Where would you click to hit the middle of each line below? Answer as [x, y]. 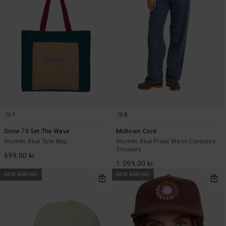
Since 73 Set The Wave [37, 131]
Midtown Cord [136, 131]
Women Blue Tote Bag [36, 141]
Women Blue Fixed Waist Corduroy [166, 141]
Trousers [129, 149]
